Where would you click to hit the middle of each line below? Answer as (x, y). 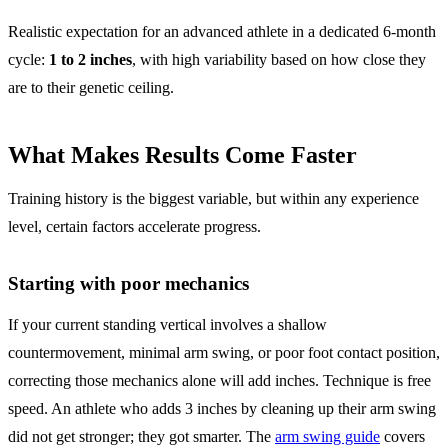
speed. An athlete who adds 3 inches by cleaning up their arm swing (222, 408)
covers (402, 436)
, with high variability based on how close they (279, 59)
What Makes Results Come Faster (182, 154)
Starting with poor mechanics (128, 283)
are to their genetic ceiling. (91, 87)
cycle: (28, 59)
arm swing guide (327, 436)
